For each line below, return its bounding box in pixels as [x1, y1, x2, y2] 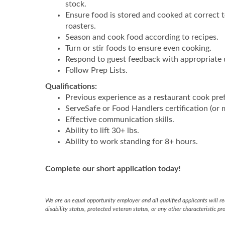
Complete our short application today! [45, 165, 181, 173]
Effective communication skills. [65, 116, 174, 124]
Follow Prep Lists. [65, 66, 130, 74]
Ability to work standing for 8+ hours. [65, 138, 200, 146]
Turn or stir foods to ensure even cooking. [65, 44, 211, 52]
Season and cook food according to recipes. [65, 33, 220, 41]
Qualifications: [45, 82, 99, 90]
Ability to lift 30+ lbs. [65, 127, 141, 135]
